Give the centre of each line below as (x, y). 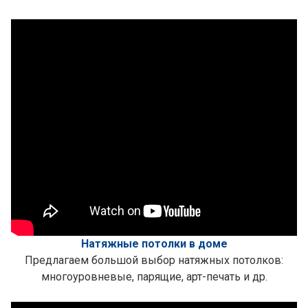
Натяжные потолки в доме (154, 244)
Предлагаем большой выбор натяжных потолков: (154, 260)
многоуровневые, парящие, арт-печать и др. (154, 277)
